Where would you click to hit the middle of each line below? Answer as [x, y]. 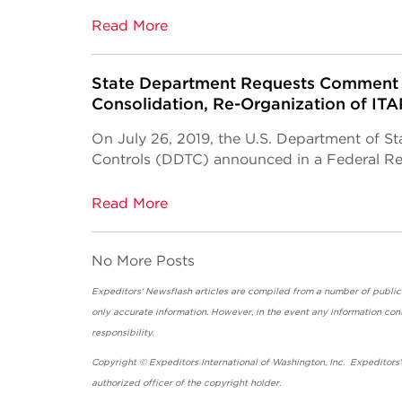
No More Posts [143, 261]
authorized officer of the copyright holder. [193, 382]
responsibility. [245, 332]
